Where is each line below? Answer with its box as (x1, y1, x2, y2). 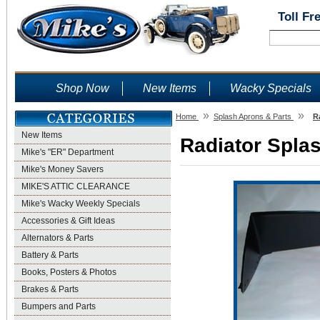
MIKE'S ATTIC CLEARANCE (21, 181, 130, 191)
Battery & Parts (21, 250, 79, 260)
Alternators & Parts (21, 233, 94, 243)
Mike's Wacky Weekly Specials (21, 199, 140, 209)
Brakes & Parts (21, 284, 79, 294)
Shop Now (56, 82, 109, 94)
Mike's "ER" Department (21, 147, 114, 157)
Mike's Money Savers (21, 164, 104, 174)
